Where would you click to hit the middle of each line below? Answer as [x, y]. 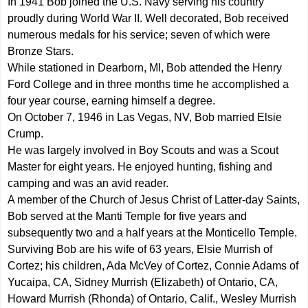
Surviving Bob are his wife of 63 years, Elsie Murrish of [140, 249]
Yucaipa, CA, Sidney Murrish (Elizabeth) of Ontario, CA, [143, 282]
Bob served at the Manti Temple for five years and [128, 216]
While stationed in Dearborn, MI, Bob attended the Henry [145, 68]
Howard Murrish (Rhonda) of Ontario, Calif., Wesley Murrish [152, 299]
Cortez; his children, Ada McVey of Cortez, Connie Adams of [153, 266]
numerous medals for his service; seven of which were [139, 35]
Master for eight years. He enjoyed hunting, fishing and [140, 167]
